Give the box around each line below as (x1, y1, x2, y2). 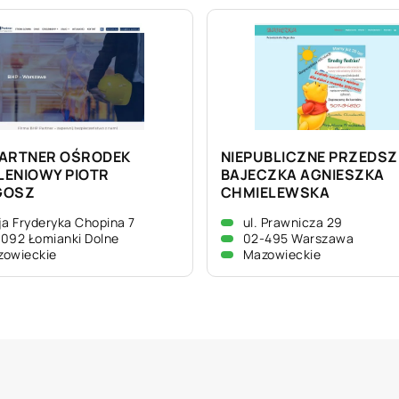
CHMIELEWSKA (220, 183, 330, 202)
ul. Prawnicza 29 (242, 214, 343, 231)
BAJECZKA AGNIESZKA (220, 165, 385, 184)
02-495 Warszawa (242, 230, 354, 247)
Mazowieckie (242, 246, 321, 263)
